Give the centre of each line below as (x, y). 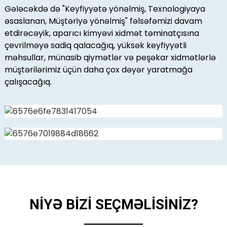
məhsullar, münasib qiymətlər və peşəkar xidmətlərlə (110, 58)
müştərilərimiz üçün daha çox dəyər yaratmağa (98, 70)
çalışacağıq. (28, 82)
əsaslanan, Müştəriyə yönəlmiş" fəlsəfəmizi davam (103, 21)
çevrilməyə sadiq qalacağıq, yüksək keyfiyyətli (95, 46)
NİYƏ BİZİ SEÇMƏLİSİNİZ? (113, 205)
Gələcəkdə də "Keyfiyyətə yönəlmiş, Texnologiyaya (105, 9)
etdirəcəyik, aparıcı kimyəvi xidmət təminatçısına (102, 33)
